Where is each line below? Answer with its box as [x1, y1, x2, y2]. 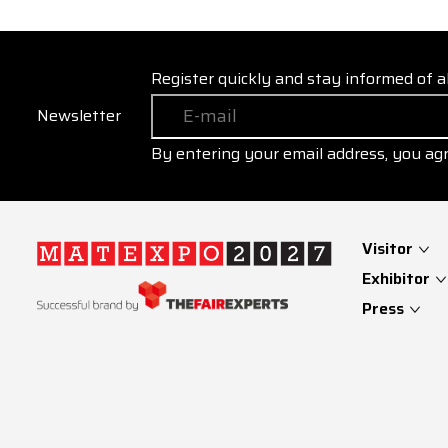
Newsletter [37, 103, 121, 128]
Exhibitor [362, 266, 434, 291]
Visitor [362, 236, 417, 261]
